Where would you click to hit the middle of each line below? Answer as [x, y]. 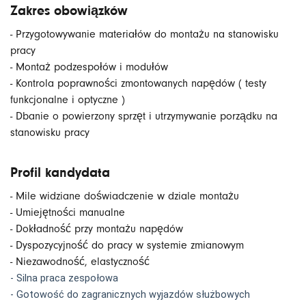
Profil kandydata [60, 173]
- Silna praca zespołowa [64, 279]
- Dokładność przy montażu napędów [98, 229]
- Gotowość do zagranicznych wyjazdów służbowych [130, 295]
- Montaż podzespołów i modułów [91, 67]
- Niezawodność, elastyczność [80, 262]
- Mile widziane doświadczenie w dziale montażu [125, 196]
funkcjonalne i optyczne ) [68, 100]
